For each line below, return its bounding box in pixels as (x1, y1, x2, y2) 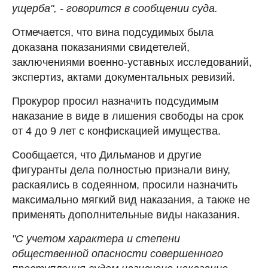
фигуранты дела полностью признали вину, (12, 163, 230, 176)
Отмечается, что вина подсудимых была (12, 26, 214, 38)
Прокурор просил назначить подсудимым (12, 95, 218, 107)
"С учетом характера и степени (12, 232, 180, 245)
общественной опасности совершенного (12, 247, 223, 260)
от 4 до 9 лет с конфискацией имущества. (12, 124, 221, 137)
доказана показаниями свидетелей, (12, 41, 190, 53)
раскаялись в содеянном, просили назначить (12, 178, 237, 191)
